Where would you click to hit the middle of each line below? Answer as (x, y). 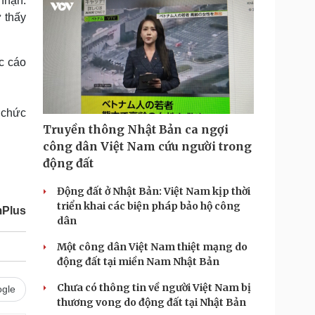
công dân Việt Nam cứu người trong (147, 146)
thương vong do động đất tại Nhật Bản (152, 302)
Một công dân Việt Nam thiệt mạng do (152, 247)
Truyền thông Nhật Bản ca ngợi (136, 129)
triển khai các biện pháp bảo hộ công (149, 206)
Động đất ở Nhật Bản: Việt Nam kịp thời (154, 191)
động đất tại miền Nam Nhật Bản (138, 262)
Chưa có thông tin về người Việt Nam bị (154, 288)
